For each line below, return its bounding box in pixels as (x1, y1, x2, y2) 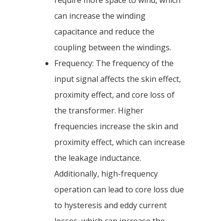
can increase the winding (54, 10, 146, 22)
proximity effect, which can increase (54, 137, 185, 148)
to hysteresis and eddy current (54, 200, 167, 211)
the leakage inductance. (54, 152, 141, 164)
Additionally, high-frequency (54, 168, 158, 180)
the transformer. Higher (54, 105, 144, 116)
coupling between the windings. (54, 42, 171, 53)
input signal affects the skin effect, (54, 74, 181, 85)
